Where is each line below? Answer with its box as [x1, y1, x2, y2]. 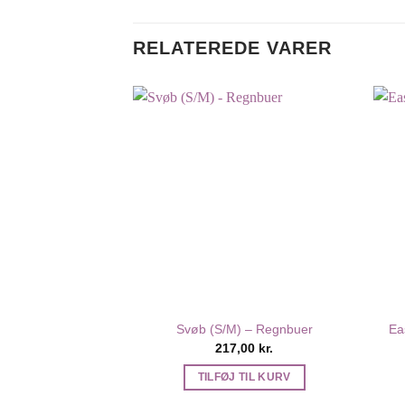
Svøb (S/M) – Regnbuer [175, 322, 313, 337]
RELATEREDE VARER [133, 38, 332, 59]
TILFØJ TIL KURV [197, 372, 291, 383]
